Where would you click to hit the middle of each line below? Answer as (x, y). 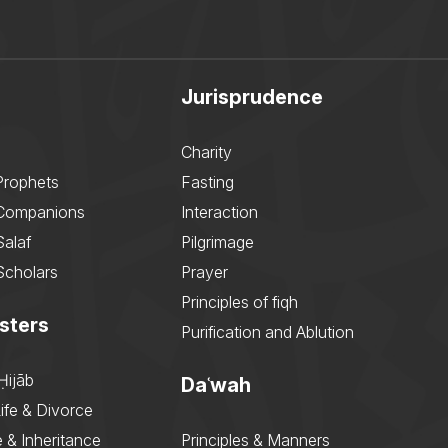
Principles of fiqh (239, 302)
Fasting (207, 182)
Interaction (219, 212)
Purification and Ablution (267, 332)
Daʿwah (216, 385)
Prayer (204, 272)
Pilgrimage (217, 242)
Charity (206, 152)
